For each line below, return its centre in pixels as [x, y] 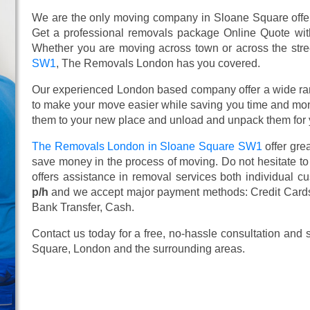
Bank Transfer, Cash [82, 207]
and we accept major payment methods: [150, 192]
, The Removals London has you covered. [158, 63]
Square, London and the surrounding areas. [138, 248]
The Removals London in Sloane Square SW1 [147, 146]
